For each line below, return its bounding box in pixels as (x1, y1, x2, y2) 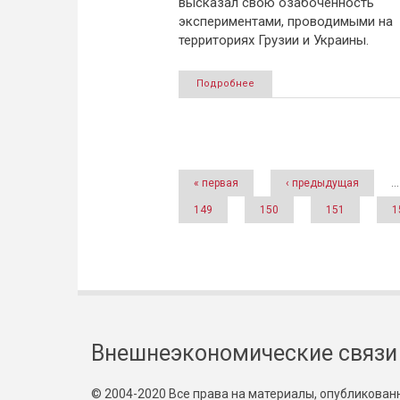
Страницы (178, 147, 297, 177)
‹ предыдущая (285, 177, 359, 189)
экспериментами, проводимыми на (178, 13, 393, 29)
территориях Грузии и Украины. (178, 32, 369, 48)
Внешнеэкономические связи (91, 340, 397, 366)
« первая (193, 177, 238, 189)
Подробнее (196, 78, 254, 89)
